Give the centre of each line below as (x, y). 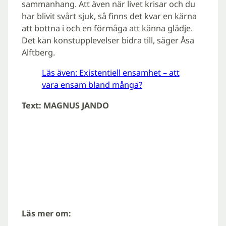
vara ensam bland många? (92, 85)
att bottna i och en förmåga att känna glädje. (107, 28)
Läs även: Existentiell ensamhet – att (110, 73)
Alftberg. (38, 52)
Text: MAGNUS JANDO (65, 105)
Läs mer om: (46, 214)
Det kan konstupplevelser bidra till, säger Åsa (108, 40)
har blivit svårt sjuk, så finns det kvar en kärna (109, 16)
